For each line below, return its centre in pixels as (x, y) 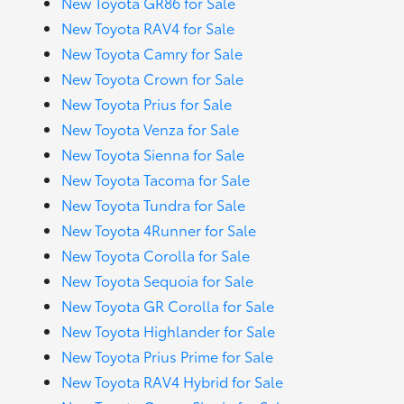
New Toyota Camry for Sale (152, 53)
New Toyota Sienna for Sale (153, 154)
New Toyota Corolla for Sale (156, 255)
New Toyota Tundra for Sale (154, 204)
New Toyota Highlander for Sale (169, 331)
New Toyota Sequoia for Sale (158, 280)
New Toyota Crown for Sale (153, 78)
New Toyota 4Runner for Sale (159, 230)
